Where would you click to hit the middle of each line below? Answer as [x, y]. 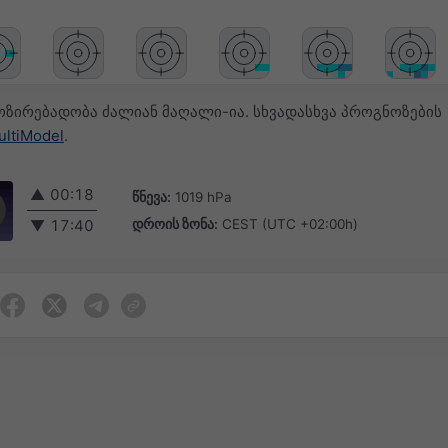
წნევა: [151, 196]
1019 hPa [203, 196]
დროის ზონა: [175, 223]
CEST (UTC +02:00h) [290, 223]
